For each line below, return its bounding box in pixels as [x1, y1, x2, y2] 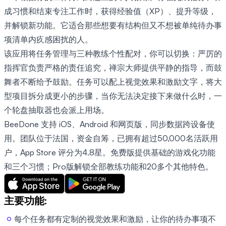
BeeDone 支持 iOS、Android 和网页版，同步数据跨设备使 [4, 119, 215, 129]
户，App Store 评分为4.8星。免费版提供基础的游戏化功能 [4, 147, 215, 157]
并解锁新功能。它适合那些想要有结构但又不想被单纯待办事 [4, 20, 222, 30]
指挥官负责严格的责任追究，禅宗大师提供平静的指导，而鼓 [4, 62, 222, 73]
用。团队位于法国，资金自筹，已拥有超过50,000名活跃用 [4, 133, 218, 143]
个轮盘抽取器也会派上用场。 [4, 104, 109, 115]
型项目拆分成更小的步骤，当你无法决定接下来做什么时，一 [4, 90, 222, 101]
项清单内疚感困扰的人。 [4, 34, 93, 44]
